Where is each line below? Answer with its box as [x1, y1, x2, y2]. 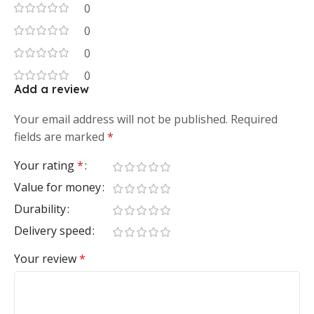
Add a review [14, 82, 89, 97]
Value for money [14, 179, 101, 196]
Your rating [14, 158, 77, 174]
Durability [14, 201, 66, 217]
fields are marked [14, 129, 107, 145]
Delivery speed [14, 223, 91, 239]
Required [231, 111, 278, 128]
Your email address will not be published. [14, 111, 228, 128]
